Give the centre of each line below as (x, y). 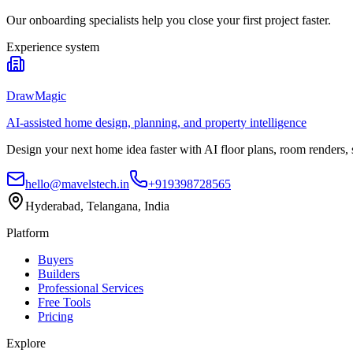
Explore (26, 343)
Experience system (53, 46)
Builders (59, 273)
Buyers (56, 259)
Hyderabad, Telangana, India (97, 206)
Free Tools (64, 302)
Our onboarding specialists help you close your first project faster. (169, 20)
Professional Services (91, 288)
